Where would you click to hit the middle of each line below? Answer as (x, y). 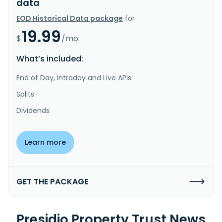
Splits (25, 94)
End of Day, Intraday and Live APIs (74, 78)
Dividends (33, 110)
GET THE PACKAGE (52, 181)
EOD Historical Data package (70, 18)
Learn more (45, 142)
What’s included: (50, 58)
